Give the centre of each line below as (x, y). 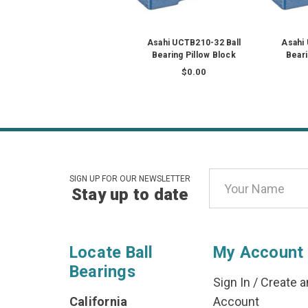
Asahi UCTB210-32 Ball (194, 43)
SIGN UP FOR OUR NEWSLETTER (130, 179)
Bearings (102, 272)
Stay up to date (130, 195)
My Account (258, 253)
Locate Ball (111, 253)
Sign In (231, 283)
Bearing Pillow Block (194, 55)
